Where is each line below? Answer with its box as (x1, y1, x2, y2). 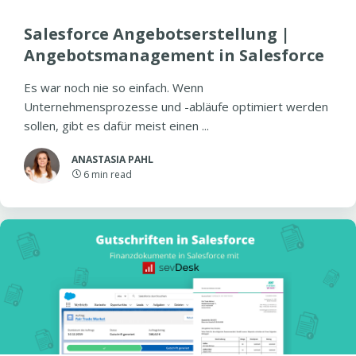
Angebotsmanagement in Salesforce (24, 44, 324, 66)
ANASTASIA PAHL (72, 153, 153, 166)
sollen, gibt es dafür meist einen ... (24, 118, 209, 133)
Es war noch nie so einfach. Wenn (24, 79, 203, 95)
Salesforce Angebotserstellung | (24, 23, 290, 44)
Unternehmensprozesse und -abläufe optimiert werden (24, 99, 328, 114)
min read (91, 168, 132, 181)
